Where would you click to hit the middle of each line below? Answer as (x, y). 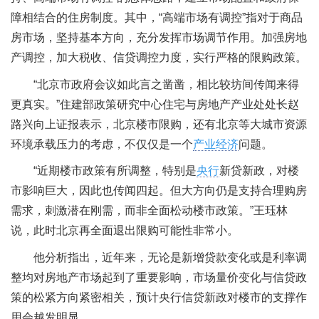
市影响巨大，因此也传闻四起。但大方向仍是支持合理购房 (159, 191)
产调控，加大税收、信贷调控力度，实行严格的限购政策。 (159, 57)
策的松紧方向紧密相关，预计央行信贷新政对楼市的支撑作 (159, 297)
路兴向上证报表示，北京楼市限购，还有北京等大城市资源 (159, 124)
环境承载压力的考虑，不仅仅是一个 (102, 144)
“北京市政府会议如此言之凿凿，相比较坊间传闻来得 (166, 84)
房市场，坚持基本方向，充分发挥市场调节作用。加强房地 (159, 37)
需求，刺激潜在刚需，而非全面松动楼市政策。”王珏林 (149, 211)
